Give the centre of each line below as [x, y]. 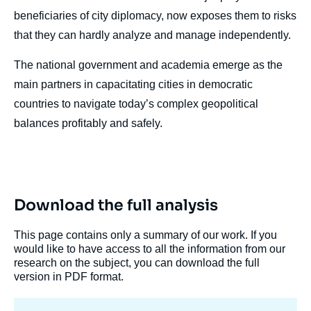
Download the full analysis [116, 205]
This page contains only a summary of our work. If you [145, 235]
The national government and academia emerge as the [148, 65]
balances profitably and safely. [90, 123]
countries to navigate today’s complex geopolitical [136, 104]
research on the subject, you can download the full [137, 263]
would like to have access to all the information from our [150, 249]
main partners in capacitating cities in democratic [133, 84]
